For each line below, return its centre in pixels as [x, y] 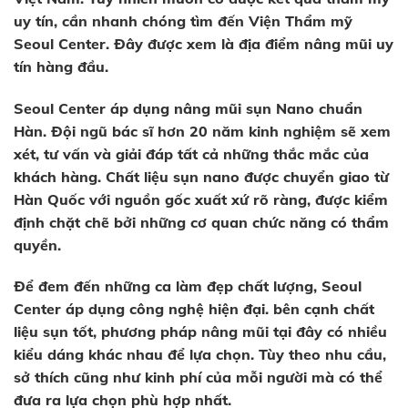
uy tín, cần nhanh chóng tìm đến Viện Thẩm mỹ [183, 20]
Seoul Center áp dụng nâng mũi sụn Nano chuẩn [188, 108]
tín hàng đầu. [61, 66]
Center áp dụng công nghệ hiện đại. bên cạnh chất [194, 309]
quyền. [37, 245]
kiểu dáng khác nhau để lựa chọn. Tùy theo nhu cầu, [200, 355]
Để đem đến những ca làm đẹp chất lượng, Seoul [188, 286]
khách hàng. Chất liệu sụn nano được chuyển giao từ [201, 176]
